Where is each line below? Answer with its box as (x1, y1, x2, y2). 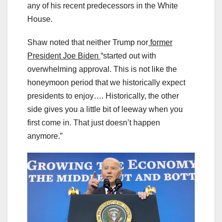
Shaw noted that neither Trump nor (27, 38, 148, 47)
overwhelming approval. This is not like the (27, 64, 177, 73)
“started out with (101, 51, 156, 60)
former (148, 38, 172, 47)
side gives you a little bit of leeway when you (27, 105, 183, 113)
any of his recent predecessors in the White (27, 1, 178, 10)
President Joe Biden (27, 51, 101, 60)
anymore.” (27, 131, 62, 140)
